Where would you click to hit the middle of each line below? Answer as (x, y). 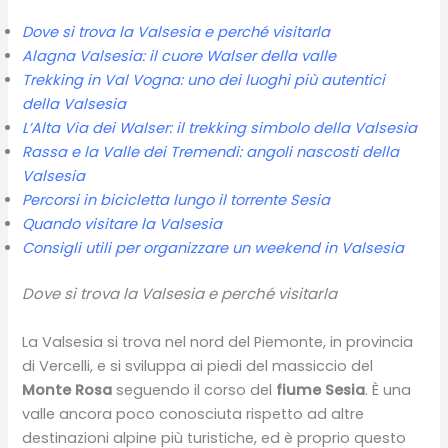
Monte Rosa (67, 389)
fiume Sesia (321, 389)
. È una (388, 389)
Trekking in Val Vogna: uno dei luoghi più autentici (204, 80)
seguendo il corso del (194, 389)
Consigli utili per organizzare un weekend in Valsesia (213, 248)
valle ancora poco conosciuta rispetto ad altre (193, 413)
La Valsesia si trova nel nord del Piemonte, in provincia (218, 341)
